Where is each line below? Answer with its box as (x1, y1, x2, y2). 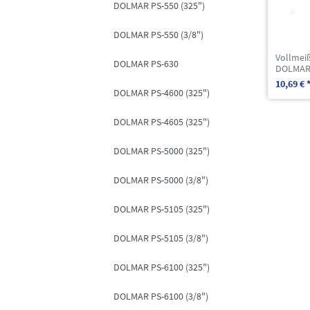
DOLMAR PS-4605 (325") (113, 116, 210, 129)
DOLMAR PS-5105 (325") (113, 203, 210, 216)
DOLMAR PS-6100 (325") (113, 261, 210, 274)
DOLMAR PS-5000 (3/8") (113, 174, 208, 187)
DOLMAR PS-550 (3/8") (113, 28, 203, 42)
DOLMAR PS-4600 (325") (113, 86, 210, 100)
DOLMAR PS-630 (113, 57, 179, 71)
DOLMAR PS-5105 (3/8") (113, 232, 208, 245)
